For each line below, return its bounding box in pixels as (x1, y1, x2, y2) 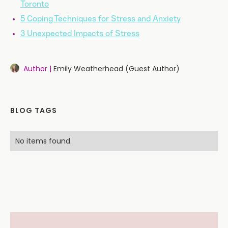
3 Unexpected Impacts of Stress (20, 29, 139, 38)
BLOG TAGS (10, 105, 57, 116)
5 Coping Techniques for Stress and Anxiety (20, 14, 181, 23)
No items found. (15, 135, 72, 146)
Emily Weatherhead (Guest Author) (53, 63, 180, 74)
